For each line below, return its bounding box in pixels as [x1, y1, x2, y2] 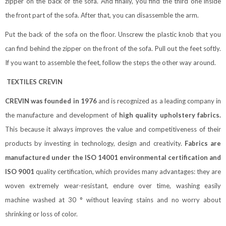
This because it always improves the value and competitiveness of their [5, 125, 221, 134]
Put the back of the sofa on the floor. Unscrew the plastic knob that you [5, 30, 221, 39]
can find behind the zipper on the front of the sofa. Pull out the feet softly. [5, 44, 221, 53]
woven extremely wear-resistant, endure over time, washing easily [5, 182, 221, 190]
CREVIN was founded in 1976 [5, 97, 97, 105]
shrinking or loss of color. [5, 210, 78, 218]
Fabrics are [184, 139, 221, 148]
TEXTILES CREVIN [7, 78, 63, 86]
